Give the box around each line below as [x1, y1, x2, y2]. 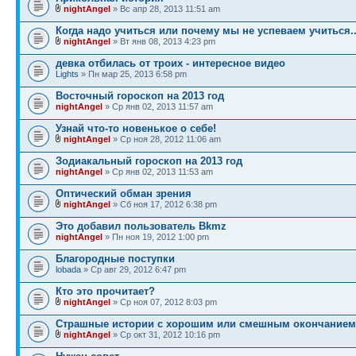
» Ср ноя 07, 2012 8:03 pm [110, 296, 217, 307]
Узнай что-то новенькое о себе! [56, 122, 216, 134]
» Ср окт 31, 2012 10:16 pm [110, 329, 220, 339]
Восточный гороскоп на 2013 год [56, 89, 224, 102]
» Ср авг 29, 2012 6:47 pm [81, 264, 186, 274]
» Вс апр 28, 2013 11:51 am [110, 3, 220, 14]
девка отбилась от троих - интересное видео [56, 56, 285, 69]
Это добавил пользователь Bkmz [56, 219, 226, 232]
